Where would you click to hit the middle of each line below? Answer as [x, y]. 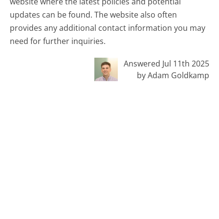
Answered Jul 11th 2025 [166, 63]
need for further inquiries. [58, 41]
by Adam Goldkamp [173, 75]
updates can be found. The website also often [94, 15]
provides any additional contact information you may [108, 28]
